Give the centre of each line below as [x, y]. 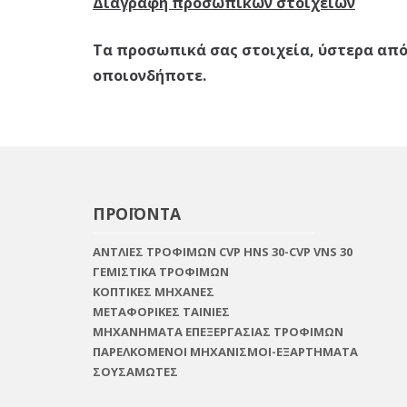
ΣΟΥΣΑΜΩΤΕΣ [135, 372]
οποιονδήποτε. [157, 75]
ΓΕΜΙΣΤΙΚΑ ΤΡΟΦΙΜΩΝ [161, 272]
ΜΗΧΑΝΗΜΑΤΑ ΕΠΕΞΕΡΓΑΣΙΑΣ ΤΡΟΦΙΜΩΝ [218, 332]
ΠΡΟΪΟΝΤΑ [137, 213]
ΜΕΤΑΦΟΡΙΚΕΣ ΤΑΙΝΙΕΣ [161, 312]
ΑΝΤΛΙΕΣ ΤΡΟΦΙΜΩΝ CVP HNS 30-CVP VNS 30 [223, 252]
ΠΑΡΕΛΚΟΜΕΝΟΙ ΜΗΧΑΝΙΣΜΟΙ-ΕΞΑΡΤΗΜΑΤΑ [225, 352]
